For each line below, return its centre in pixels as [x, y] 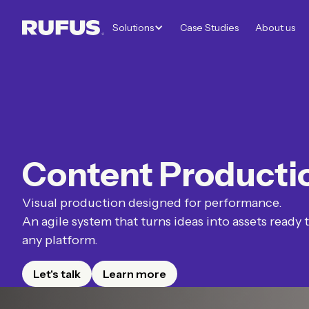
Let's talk [57, 274]
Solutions [133, 27]
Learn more [134, 274]
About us [275, 27]
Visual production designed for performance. [152, 203]
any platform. [60, 240]
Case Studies [209, 27]
